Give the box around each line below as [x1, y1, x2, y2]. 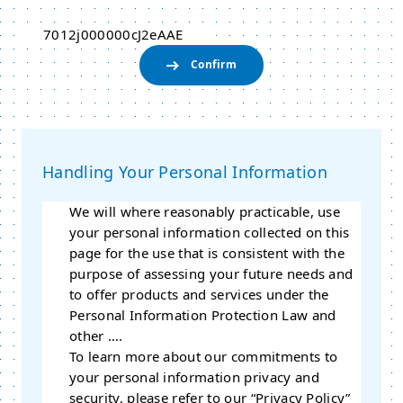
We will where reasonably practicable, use [69, 202, 341, 220]
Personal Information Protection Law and [69, 306, 336, 324]
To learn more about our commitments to [69, 347, 338, 365]
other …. [69, 327, 123, 345]
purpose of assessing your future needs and [69, 264, 354, 282]
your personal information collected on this [69, 223, 350, 241]
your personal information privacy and [69, 368, 319, 386]
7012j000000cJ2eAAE [43, 25, 184, 43]
